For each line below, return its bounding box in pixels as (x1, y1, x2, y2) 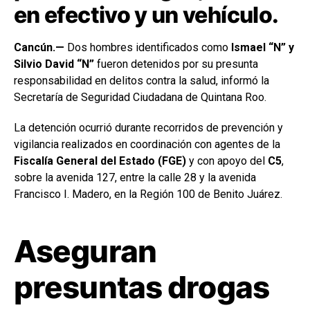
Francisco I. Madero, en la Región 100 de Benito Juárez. (14, 188, 282, 201)
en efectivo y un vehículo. (14, 1, 279, 29)
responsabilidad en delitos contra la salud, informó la (14, 74, 269, 88)
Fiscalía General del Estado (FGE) (14, 154, 186, 168)
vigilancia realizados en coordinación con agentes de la (14, 138, 280, 152)
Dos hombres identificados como (64, 41, 231, 55)
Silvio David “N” (14, 57, 94, 71)
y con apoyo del (186, 154, 268, 168)
